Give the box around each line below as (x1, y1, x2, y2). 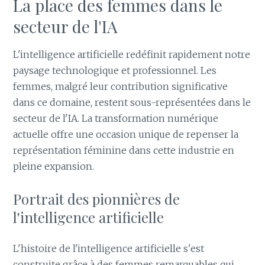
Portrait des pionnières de (13, 189, 180, 208)
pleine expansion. (13, 160, 95, 173)
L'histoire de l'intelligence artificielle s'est (13, 242, 205, 254)
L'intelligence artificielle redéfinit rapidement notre (13, 49, 251, 61)
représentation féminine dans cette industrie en (13, 144, 235, 157)
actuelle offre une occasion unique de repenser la (13, 128, 239, 141)
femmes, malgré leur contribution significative (13, 80, 228, 93)
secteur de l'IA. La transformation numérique (13, 112, 219, 125)
